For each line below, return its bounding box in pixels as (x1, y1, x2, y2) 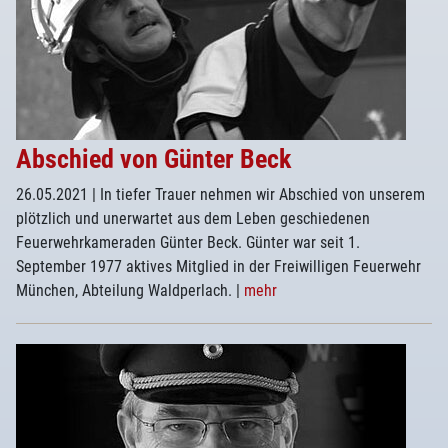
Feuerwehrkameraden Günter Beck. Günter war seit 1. (16, 233, 360, 252)
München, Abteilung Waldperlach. (16, 281, 236, 300)
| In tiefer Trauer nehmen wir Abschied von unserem (92, 185, 425, 204)
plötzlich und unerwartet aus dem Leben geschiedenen (16, 209, 370, 228)
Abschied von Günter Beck (16, 144, 291, 174)
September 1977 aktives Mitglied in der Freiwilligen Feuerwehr (16, 257, 421, 276)
